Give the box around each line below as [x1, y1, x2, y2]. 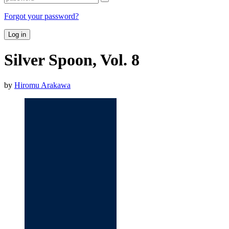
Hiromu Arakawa [14, 80, 71, 89]
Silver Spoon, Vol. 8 [4, 51, 140, 70]
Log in [8, 30, 26, 38]
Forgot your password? [4, 11, 79, 20]
